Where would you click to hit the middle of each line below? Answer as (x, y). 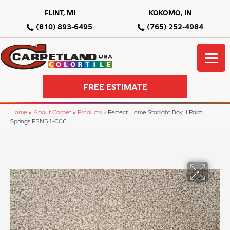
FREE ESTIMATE (115, 87)
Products (90, 112)
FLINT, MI (60, 13)
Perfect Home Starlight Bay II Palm (155, 112)
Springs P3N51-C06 (39, 121)
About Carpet (52, 112)
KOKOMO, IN (170, 13)
